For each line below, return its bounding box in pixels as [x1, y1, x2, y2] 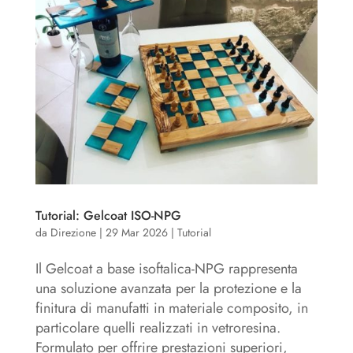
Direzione [50, 224, 96, 240]
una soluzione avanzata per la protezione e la [35, 277, 302, 299]
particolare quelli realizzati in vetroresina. [35, 317, 281, 338]
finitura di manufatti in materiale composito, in [35, 297, 308, 318]
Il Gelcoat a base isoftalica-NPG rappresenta [35, 258, 298, 279]
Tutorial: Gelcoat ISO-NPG [35, 206, 181, 225]
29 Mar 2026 [105, 224, 168, 240]
